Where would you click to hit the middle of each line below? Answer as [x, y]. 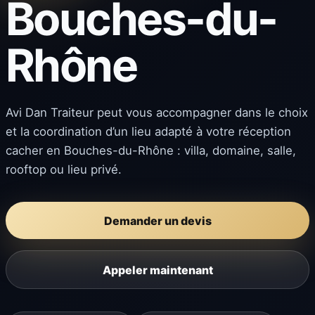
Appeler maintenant [157, 270]
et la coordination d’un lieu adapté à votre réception [148, 132]
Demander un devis [157, 220]
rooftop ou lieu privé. [64, 170]
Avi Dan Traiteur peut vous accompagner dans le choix [157, 113]
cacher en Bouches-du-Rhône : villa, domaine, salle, [151, 151]
